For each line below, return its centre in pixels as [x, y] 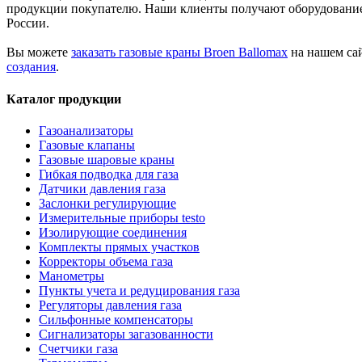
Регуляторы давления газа [110, 305]
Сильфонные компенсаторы [116, 319]
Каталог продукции [64, 99]
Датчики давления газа [102, 188]
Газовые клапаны [87, 145]
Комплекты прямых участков [119, 246]
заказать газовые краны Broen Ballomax [179, 53]
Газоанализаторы [86, 130]
